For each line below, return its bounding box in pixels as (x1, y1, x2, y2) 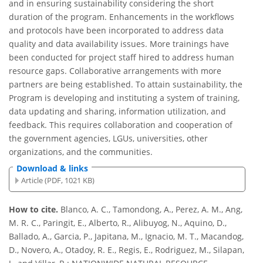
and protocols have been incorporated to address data (9, 25, 224, 36)
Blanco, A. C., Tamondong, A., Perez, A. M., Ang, (60, 204, 242, 215)
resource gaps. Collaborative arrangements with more (9, 65, 221, 77)
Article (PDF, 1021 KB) (21, 174, 95, 186)
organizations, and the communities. (9, 146, 153, 158)
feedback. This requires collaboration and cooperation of (9, 119, 232, 131)
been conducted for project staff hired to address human (9, 52, 234, 63)
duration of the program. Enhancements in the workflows (9, 11, 234, 23)
